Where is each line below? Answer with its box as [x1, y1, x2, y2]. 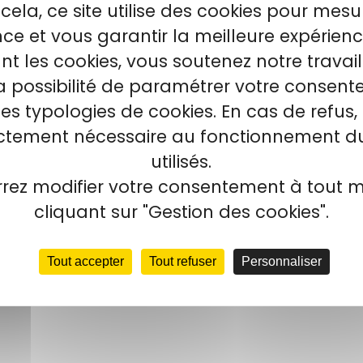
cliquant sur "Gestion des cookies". [33, 199, 329, 224]
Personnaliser [241, 254, 322, 268]
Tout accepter [46, 254, 124, 268]
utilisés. [151, 149, 212, 173]
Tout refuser [148, 254, 216, 268]
